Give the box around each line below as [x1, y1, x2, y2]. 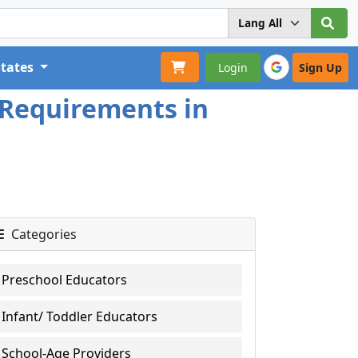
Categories [8, 225, 78, 243]
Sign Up [299, 59, 342, 75]
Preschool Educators [2, 271, 128, 288]
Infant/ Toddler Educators [2, 308, 158, 325]
